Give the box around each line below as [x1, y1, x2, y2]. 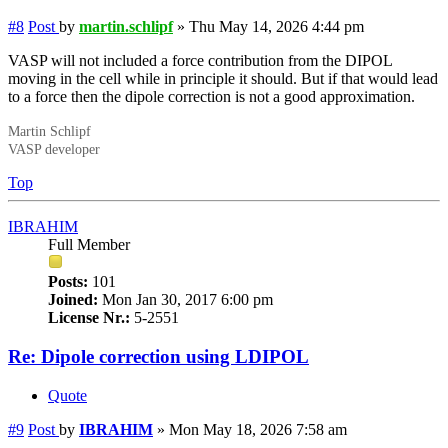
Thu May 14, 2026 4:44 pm [189, 18, 364, 36]
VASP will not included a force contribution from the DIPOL [8, 52, 392, 70]
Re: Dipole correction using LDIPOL [8, 345, 309, 367]
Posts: [48, 273, 88, 291]
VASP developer [8, 142, 100, 158]
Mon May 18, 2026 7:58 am [169, 420, 347, 438]
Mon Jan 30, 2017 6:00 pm [98, 291, 273, 309]
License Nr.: [48, 309, 130, 327]
